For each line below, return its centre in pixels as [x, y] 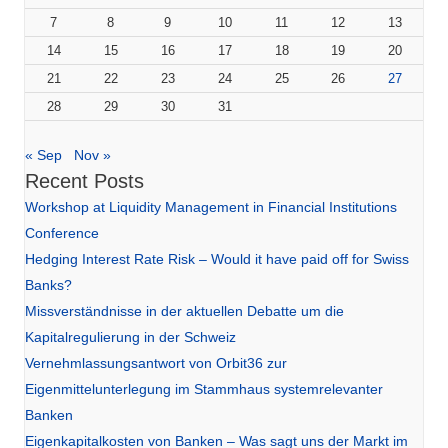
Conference [62, 232]
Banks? [48, 284]
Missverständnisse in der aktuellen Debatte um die [184, 310]
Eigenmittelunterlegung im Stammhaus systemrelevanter [204, 388]
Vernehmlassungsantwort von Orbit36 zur [156, 362]
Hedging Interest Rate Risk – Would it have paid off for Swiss [217, 258]
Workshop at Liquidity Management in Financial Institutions [211, 206]
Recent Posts [84, 180]
